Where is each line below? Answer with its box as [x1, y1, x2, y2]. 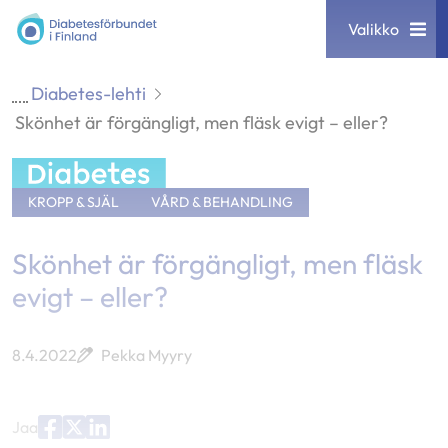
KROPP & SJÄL [28, 192, 119, 211]
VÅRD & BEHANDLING [151, 192, 293, 211]
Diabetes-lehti [31, 82, 146, 105]
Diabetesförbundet [11, 14, 163, 37]
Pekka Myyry [101, 344, 192, 365]
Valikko [348, 19, 399, 39]
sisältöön [11, 28, 82, 51]
